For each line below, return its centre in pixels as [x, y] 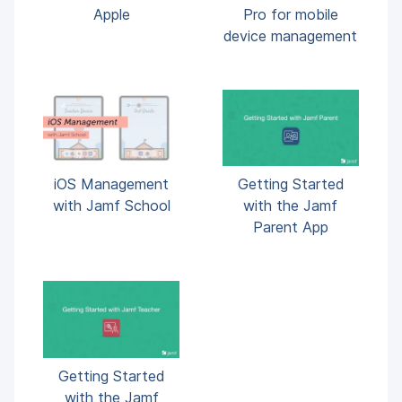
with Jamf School [111, 206]
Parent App [290, 227]
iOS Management [112, 184]
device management [291, 35]
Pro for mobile [290, 14]
